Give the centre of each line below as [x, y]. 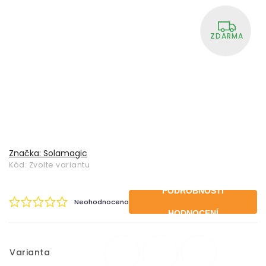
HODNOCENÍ [193, 213]
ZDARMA [227, 36]
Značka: [26, 153]
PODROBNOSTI [193, 191]
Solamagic [65, 153]
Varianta [30, 252]
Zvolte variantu [59, 165]
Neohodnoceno [102, 202]
